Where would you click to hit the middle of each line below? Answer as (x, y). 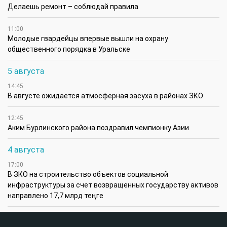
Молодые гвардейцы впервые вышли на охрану (88, 39)
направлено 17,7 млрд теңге (55, 196)
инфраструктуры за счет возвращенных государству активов (113, 185)
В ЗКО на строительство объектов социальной (88, 175)
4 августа (26, 150)
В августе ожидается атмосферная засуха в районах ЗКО (105, 96)
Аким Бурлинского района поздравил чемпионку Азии (98, 128)
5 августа (26, 71)
